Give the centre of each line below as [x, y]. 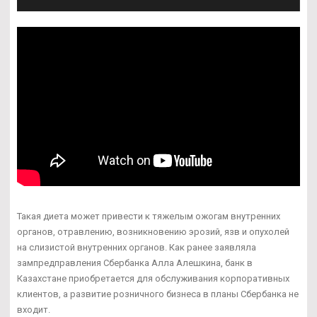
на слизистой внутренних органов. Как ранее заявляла [137, 248]
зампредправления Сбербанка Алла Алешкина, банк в [135, 263]
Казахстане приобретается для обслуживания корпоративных [153, 279]
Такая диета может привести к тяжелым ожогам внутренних [149, 217]
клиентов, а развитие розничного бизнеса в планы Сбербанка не [158, 294]
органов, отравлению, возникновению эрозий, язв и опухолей [153, 232]
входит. [34, 310]
